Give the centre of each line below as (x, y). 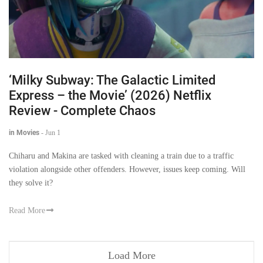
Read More (27, 210)
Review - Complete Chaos (82, 110)
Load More (131, 256)
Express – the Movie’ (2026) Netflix (110, 95)
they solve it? (31, 183)
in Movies (24, 132)
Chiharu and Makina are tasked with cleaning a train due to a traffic (121, 156)
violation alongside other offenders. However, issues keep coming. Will (127, 169)
